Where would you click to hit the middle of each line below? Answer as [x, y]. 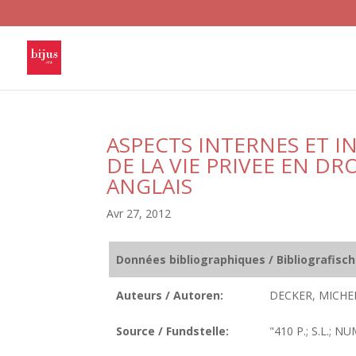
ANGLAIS [150, 186]
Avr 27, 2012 [139, 213]
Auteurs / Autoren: [169, 295]
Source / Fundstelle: [172, 331]
